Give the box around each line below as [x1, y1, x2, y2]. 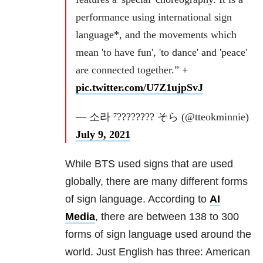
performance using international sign [76, 11, 232, 23]
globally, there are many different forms [65, 176, 248, 188]
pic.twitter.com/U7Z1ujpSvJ [76, 82, 203, 94]
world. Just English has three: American [65, 246, 250, 258]
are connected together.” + [76, 64, 188, 76]
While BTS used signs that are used [65, 158, 233, 170]
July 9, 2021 [76, 129, 130, 141]
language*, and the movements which [76, 29, 237, 41]
